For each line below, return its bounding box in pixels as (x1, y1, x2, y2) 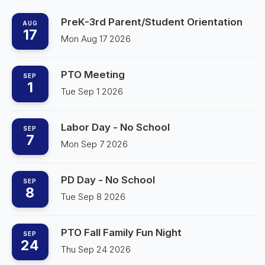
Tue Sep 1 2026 (60, 85, 123, 97)
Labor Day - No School (60, 121, 170, 133)
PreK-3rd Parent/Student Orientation (60, 15, 243, 28)
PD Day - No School (60, 173, 155, 186)
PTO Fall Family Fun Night (60, 226, 182, 238)
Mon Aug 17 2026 (60, 33, 131, 44)
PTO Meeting (60, 68, 125, 80)
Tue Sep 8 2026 (60, 190, 125, 202)
